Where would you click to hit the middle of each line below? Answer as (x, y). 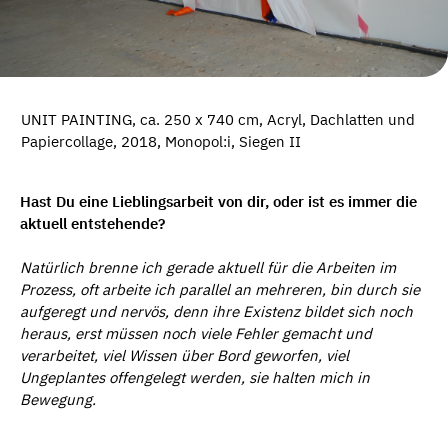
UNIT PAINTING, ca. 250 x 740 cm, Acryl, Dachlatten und (218, 120)
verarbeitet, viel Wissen (100, 356)
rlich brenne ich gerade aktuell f (162, 268)
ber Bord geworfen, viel (269, 356)
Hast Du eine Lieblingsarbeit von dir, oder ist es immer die (218, 201)
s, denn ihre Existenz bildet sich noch (285, 312)
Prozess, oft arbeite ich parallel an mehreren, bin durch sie (220, 290)
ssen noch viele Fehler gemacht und (249, 334)
